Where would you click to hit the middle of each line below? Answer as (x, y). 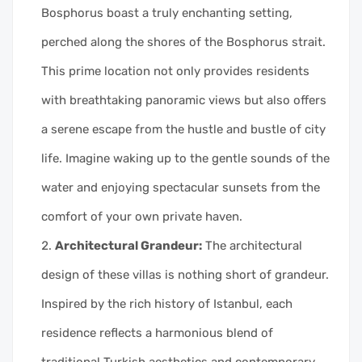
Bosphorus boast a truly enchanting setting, (167, 13)
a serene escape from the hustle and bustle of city (183, 129)
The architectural (252, 245)
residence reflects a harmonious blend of (157, 333)
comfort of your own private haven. (142, 216)
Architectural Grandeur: (128, 245)
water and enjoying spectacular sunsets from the (181, 187)
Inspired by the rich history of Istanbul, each (167, 303)
